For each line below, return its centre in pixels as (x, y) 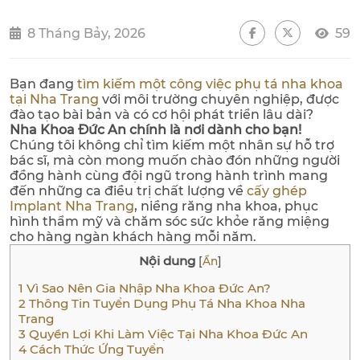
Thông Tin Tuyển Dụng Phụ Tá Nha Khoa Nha (166, 304)
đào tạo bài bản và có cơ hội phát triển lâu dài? (162, 115)
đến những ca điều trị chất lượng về (128, 191)
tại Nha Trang (54, 99)
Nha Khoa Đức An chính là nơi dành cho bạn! (155, 130)
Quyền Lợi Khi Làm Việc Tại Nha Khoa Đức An (167, 334)
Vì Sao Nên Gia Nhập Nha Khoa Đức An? (147, 288)
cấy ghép (277, 191)
